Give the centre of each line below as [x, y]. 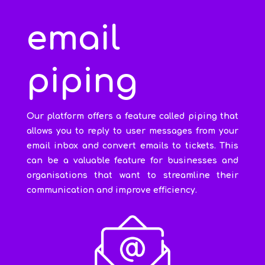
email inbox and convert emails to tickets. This [132, 146]
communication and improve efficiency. [112, 190]
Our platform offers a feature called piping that [132, 116]
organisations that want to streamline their [132, 175]
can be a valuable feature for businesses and [132, 160]
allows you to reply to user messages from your [132, 131]
